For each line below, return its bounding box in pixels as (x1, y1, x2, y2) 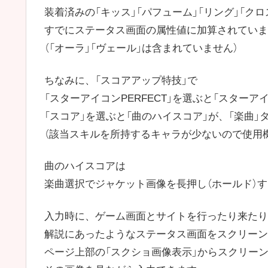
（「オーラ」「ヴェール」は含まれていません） (44, 42, 238, 54)
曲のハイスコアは (44, 160, 126, 172)
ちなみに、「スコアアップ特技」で (44, 74, 197, 86)
